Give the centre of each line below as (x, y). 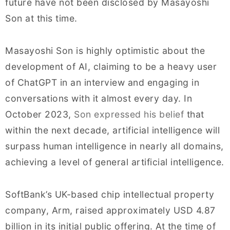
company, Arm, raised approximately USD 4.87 (110, 210)
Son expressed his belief (129, 114)
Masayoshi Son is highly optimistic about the (105, 51)
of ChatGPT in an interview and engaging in (102, 83)
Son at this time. (41, 18)
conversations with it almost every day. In (99, 99)
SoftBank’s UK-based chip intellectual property (110, 195)
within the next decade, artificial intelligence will (112, 130)
